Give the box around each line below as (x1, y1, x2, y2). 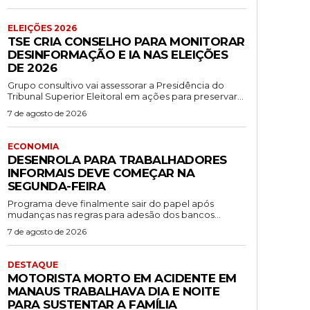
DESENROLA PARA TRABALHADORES (7, 152, 227, 167)
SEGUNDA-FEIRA (7, 179, 106, 193)
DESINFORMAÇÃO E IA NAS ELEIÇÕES (7, 47, 228, 62)
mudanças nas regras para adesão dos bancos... (7, 208, 221, 220)
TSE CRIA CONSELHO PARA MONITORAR (7, 34, 245, 48)
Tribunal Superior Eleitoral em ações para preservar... (7, 90, 244, 102)
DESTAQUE (7, 259, 58, 270)
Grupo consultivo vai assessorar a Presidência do (7, 79, 224, 91)
